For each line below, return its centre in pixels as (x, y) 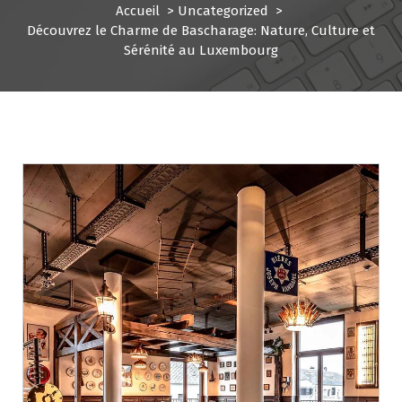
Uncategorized (223, 11)
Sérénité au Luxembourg (201, 50)
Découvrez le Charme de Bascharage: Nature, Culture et (201, 31)
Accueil (138, 11)
